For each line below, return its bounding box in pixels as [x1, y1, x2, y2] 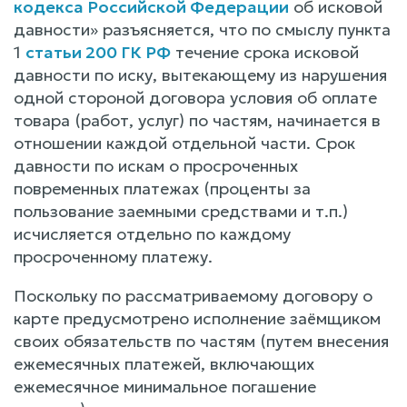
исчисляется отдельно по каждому [14, 223, 291, 244]
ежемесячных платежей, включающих [14, 352, 314, 374]
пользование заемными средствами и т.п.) [14, 200, 348, 222]
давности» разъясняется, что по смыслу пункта [14, 18, 391, 40]
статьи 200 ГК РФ [25, 41, 171, 63]
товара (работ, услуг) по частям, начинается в [14, 109, 381, 131]
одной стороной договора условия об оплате [14, 86, 377, 108]
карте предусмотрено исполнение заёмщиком [14, 307, 381, 329]
